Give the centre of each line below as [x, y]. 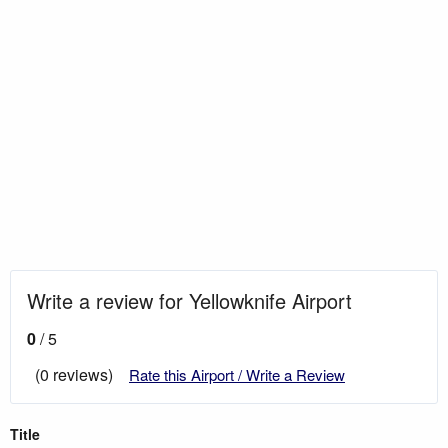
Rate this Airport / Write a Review [237, 374]
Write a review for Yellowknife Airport [189, 300]
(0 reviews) [74, 374]
